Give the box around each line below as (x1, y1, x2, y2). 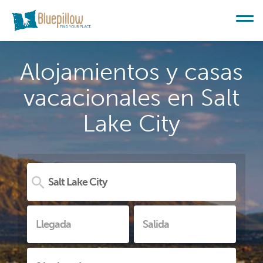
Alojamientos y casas (20, 58, 243, 86)
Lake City (83, 109, 180, 137)
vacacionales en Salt (23, 83, 240, 112)
